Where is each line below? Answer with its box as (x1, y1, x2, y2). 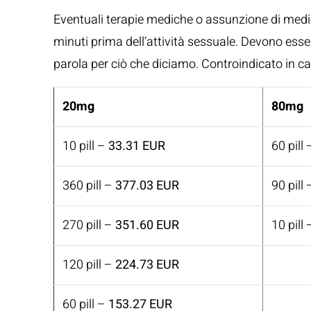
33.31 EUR (108, 137, 165, 155)
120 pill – (62, 255, 115, 274)
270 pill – (62, 216, 115, 235)
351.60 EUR (115, 216, 179, 235)
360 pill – (62, 176, 115, 195)
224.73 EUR (115, 255, 179, 274)
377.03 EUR (115, 176, 179, 195)
